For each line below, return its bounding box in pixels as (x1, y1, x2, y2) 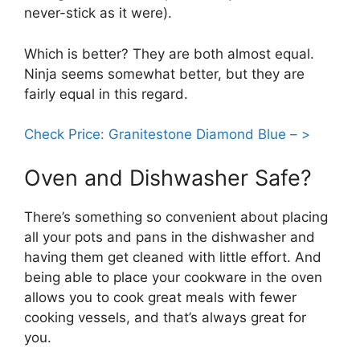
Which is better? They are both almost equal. (24, 45, 314, 62)
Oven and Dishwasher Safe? (24, 164, 312, 191)
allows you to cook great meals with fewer (24, 288, 297, 305)
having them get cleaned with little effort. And (24, 248, 321, 265)
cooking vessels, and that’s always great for (24, 309, 306, 325)
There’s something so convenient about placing (24, 208, 328, 225)
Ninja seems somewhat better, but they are (24, 65, 305, 82)
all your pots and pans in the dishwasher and (24, 228, 315, 245)
